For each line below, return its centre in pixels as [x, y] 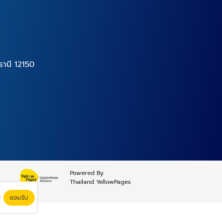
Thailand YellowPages [101, 182]
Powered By [87, 173]
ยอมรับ [19, 197]
